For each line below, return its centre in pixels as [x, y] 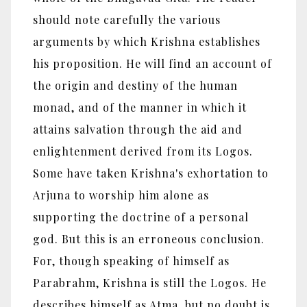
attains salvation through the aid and [138, 130]
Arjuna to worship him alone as [121, 195]
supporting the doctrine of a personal [141, 217]
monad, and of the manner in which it [140, 108]
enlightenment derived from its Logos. [143, 151]
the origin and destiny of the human [135, 86]
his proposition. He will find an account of [152, 64]
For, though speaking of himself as [131, 261]
